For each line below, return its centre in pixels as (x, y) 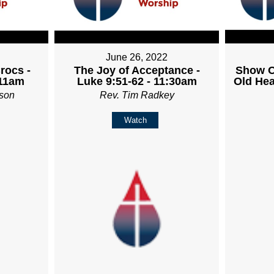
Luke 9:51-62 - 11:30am (137, 82)
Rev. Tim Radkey (137, 95)
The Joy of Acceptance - (137, 71)
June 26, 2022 (137, 57)
